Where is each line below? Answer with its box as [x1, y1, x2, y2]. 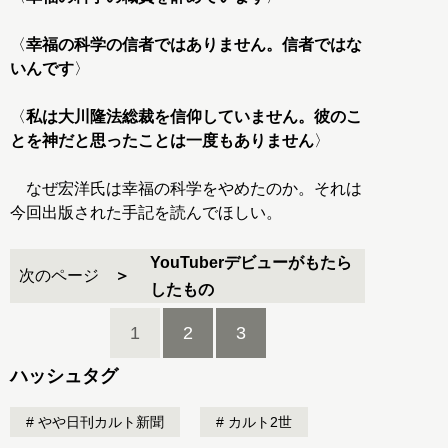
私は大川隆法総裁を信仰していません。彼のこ [26, 108, 362, 126]
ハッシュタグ [10, 366, 118, 387]
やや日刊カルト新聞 [34, 414, 164, 431]
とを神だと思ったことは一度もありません [10, 132, 314, 150]
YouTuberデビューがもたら [150, 254, 352, 272]
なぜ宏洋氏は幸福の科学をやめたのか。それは [10, 180, 362, 198]
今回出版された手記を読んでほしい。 [10, 204, 282, 222]
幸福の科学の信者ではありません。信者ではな [26, 36, 362, 54]
